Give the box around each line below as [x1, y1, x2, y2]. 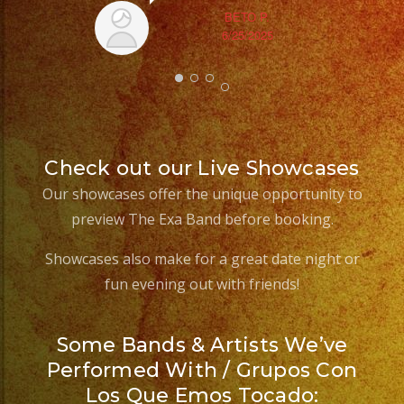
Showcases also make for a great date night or [44, 249, 360, 269]
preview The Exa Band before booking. [70, 209, 334, 229]
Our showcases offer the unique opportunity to [41, 184, 363, 204]
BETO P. [225, 8, 270, 25]
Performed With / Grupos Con [47, 358, 357, 382]
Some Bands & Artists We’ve [56, 333, 348, 357]
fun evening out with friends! [105, 274, 299, 294]
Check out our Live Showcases [44, 156, 360, 180]
